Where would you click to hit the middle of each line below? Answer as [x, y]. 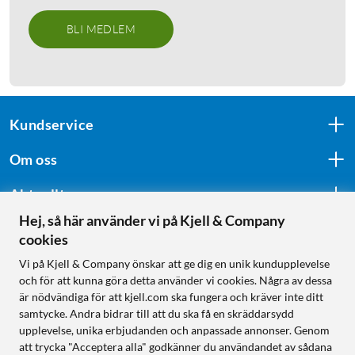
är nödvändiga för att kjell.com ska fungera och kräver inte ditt [171, 297]
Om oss [34, 160]
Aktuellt [38, 195]
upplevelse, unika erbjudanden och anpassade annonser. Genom [174, 330]
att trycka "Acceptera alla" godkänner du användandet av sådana [176, 347]
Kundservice [52, 125]
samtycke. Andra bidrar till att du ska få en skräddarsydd [157, 313]
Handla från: [51, 319]
